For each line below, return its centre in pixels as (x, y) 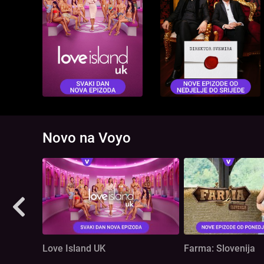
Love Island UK (74, 249)
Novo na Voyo (87, 138)
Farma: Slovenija (220, 249)
